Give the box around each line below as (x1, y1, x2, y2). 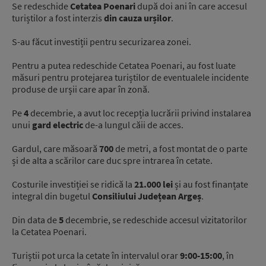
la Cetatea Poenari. (12, 226, 87, 238)
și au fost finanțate (173, 178, 248, 191)
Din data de (12, 214, 59, 226)
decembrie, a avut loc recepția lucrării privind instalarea (28, 107, 251, 119)
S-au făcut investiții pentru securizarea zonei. (12, 36, 191, 48)
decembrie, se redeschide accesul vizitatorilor (64, 214, 247, 226)
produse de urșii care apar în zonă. (12, 83, 150, 96)
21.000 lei (134, 178, 173, 191)
